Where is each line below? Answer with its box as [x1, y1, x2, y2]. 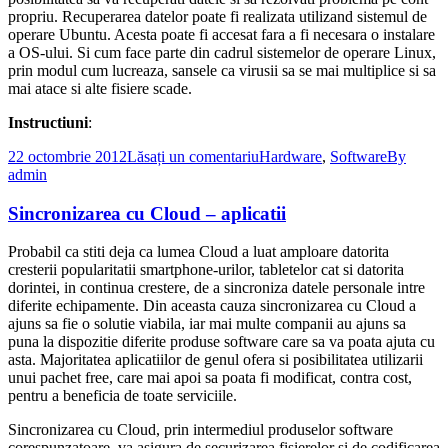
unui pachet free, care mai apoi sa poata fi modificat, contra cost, [8, 369, 412, 387]
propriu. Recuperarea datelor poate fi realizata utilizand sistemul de [8, 7, 427, 25]
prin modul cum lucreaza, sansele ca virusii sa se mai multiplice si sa [8, 61, 436, 79]
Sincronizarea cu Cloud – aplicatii [8, 202, 286, 224]
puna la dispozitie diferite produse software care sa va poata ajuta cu [8, 333, 435, 351]
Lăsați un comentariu [127, 147, 259, 165]
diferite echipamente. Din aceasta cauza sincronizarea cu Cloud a [8, 297, 416, 315]
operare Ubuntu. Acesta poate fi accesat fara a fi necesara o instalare [8, 25, 435, 43]
